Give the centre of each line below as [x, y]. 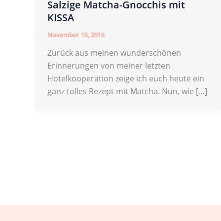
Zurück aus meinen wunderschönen [114, 53]
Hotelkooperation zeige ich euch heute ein [126, 79]
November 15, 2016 [76, 34]
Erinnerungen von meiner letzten [109, 66]
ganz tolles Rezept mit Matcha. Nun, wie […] [127, 92]
